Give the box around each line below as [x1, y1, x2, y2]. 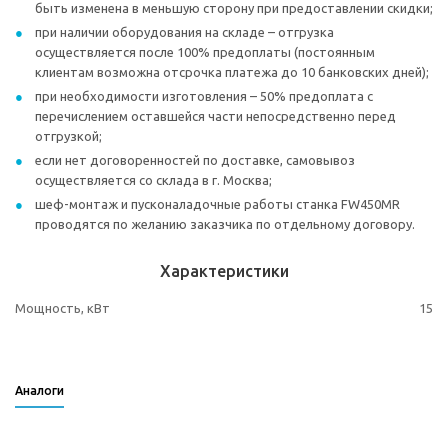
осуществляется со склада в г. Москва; [35, 173, 272, 187]
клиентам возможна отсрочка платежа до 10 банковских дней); [35, 65, 429, 79]
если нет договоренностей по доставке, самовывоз [35, 153, 355, 167]
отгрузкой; [35, 129, 102, 143]
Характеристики [159, 262, 289, 280]
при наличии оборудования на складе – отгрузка [35, 25, 334, 39]
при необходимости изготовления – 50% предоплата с [35, 89, 373, 103]
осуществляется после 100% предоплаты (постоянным [35, 45, 375, 59]
